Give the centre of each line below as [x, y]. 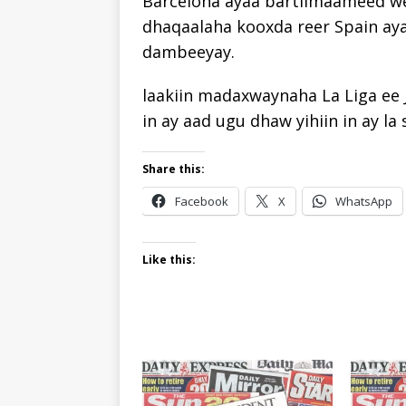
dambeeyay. [188, 51]
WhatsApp [364, 201]
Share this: [174, 169]
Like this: [169, 259]
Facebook [202, 201]
